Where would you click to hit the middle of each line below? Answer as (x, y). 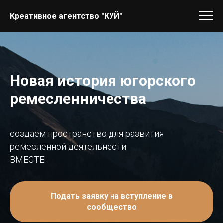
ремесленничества (78, 98)
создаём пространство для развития (87, 134)
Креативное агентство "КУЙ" (66, 16)
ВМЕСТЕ (27, 160)
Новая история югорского (103, 80)
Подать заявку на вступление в (111, 196)
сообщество (111, 207)
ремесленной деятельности (68, 147)
